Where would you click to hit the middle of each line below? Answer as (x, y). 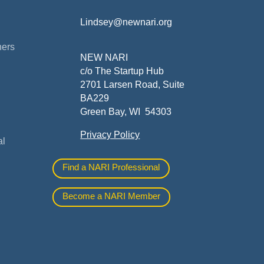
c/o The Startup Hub (122, 71)
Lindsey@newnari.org (126, 22)
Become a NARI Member (112, 196)
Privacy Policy (110, 134)
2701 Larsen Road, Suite (133, 84)
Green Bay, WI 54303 (126, 111)
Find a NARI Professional (111, 167)
